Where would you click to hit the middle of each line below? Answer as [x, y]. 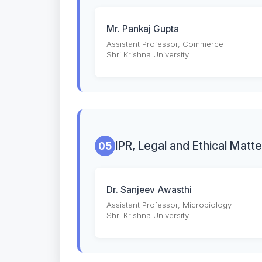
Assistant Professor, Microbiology [169, 205]
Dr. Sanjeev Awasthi [149, 190]
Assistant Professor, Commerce [165, 44]
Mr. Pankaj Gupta [143, 29]
